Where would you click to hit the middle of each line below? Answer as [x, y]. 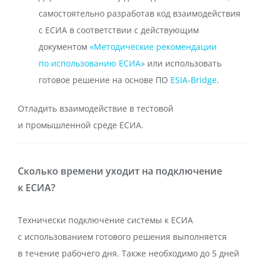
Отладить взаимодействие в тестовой [96, 108]
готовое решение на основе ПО [104, 80]
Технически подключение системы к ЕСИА [105, 220]
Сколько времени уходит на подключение [120, 171]
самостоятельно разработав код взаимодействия [140, 13]
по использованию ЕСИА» [92, 63]
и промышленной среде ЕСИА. [81, 125]
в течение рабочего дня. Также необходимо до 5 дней [129, 253]
